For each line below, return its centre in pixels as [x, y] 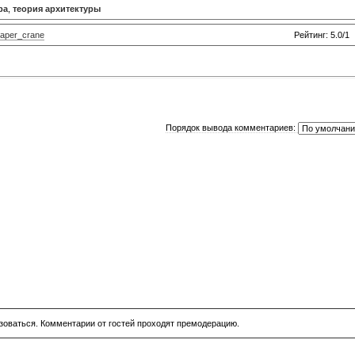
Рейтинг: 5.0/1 [322, 35]
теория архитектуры [57, 9]
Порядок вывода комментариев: [231, 127]
